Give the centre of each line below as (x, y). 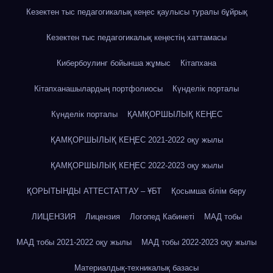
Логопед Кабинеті (162, 216)
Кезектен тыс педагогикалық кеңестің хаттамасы (136, 37)
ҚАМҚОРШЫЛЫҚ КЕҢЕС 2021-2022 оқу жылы (136, 140)
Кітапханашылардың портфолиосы (98, 88)
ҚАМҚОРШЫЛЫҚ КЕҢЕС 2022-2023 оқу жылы (136, 165)
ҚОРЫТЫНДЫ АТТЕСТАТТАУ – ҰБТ (94, 191)
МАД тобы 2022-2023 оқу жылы (199, 242)
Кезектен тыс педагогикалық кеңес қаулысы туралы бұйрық (136, 12)
